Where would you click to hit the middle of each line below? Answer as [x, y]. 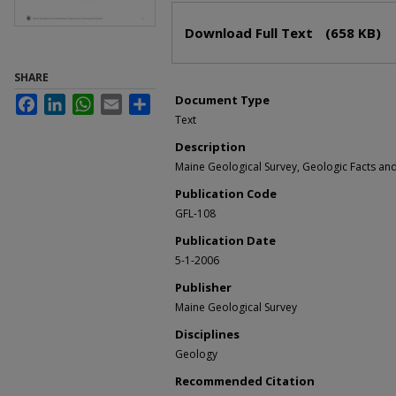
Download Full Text [251, 33]
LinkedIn [86, 101]
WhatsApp [118, 101]
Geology [196, 354]
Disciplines [207, 335]
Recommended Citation [245, 381]
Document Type [222, 100]
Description [210, 147]
